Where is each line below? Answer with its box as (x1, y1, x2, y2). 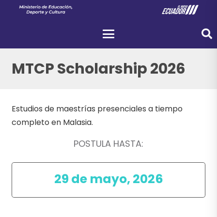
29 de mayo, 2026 (54, 170, 163, 188)
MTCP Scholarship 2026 (12, 59, 186, 79)
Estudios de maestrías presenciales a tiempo (12, 103, 183, 115)
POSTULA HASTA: (74, 138, 143, 150)
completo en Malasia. (12, 117, 93, 128)
